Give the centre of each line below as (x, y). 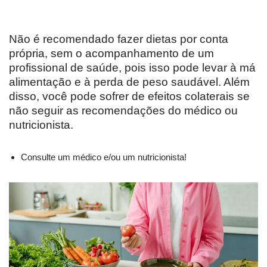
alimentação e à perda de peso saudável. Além (129, 82)
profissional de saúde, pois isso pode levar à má (132, 68)
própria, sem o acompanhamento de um (111, 54)
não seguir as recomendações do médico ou (123, 111)
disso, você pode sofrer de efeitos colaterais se (129, 97)
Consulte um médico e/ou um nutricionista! (104, 157)
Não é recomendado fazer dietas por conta (119, 39)
